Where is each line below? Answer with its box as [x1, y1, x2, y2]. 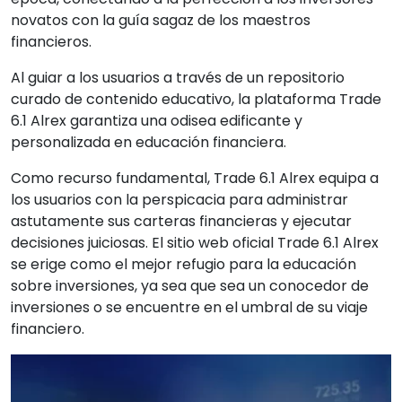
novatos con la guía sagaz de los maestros [11, 10, 310, 31]
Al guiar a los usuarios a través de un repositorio [11, 67, 345, 88]
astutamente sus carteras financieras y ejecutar [11, 211, 352, 232]
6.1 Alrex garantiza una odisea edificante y [11, 110, 302, 131]
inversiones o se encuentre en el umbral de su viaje [11, 297, 368, 318]
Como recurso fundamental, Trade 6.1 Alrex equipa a [11, 168, 379, 188]
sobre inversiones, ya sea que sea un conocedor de [11, 275, 369, 296]
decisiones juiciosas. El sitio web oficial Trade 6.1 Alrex [11, 232, 379, 253]
